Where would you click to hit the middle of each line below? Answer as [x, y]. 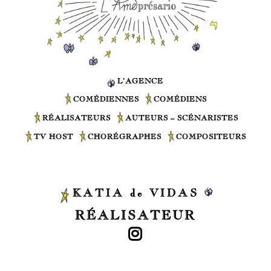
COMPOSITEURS [211, 136]
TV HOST [54, 136]
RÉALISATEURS [76, 118]
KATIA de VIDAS [135, 192]
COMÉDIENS [180, 99]
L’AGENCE [140, 80]
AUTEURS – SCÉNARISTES [181, 118]
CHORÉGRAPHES [125, 136]
